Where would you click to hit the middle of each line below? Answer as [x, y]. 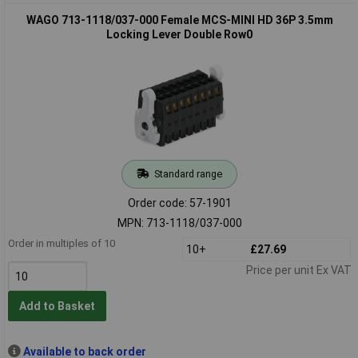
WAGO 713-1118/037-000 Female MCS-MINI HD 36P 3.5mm [179, 20]
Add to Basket [57, 306]
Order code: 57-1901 [179, 203]
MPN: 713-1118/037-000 [179, 223]
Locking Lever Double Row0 [179, 34]
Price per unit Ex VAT [298, 270]
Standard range [188, 173]
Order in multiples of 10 [61, 243]
